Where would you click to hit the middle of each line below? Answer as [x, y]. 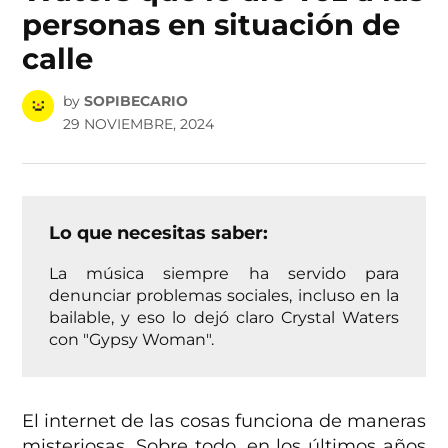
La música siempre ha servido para [224, 273]
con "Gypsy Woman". [132, 339]
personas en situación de [211, 24]
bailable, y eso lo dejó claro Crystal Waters [224, 317]
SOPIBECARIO [135, 101]
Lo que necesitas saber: [159, 233]
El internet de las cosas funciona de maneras [224, 421]
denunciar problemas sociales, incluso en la [224, 295]
